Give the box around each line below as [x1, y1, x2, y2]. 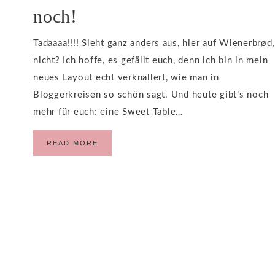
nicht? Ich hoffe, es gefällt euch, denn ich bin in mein [33, 56, 268, 65]
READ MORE [47, 139, 98, 147]
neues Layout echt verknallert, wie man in [33, 73, 219, 82]
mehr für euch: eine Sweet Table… [33, 107, 183, 117]
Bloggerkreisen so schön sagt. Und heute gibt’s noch [33, 90, 269, 99]
